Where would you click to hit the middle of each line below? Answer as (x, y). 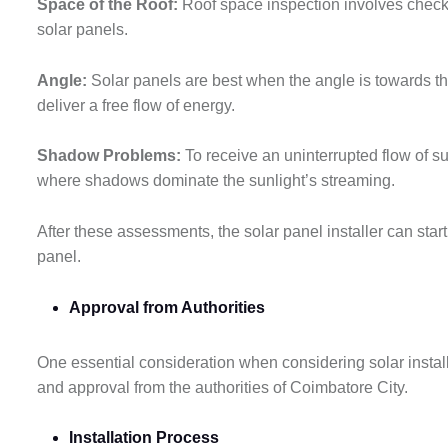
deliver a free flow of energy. (138, 105)
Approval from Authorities (167, 307)
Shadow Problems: (111, 156)
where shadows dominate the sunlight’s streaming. (218, 181)
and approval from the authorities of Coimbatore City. (224, 387)
